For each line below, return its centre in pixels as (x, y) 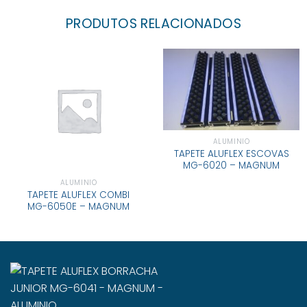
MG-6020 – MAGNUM (231, 165)
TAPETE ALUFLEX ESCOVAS (231, 153)
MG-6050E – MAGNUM (78, 206)
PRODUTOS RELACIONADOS (153, 24)
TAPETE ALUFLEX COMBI (78, 195)
